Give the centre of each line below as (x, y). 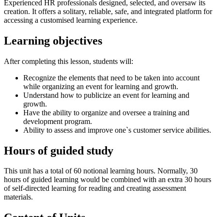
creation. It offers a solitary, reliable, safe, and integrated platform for (108, 11)
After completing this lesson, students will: (69, 61)
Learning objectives (53, 40)
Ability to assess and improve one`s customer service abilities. (117, 130)
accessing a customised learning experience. (71, 20)
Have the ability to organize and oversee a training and (106, 112)
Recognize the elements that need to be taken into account (111, 77)
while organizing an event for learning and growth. (101, 86)
